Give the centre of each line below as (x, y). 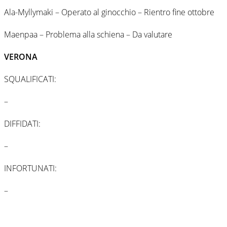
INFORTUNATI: (30, 168)
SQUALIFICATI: (30, 79)
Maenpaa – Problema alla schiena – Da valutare (88, 34)
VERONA (21, 56)
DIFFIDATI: (22, 123)
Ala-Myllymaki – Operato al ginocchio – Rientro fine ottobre (109, 12)
